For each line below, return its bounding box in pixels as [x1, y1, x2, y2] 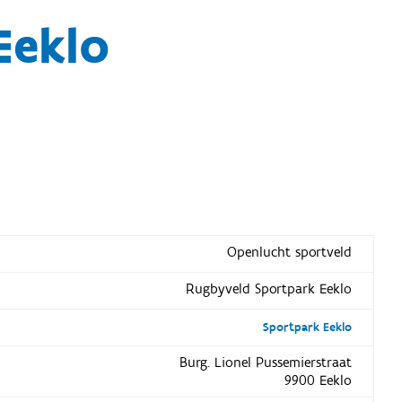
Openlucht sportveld [226, 242, 352, 261]
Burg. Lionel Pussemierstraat [179, 353, 352, 371]
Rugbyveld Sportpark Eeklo [185, 279, 352, 298]
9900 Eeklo [284, 371, 352, 389]
